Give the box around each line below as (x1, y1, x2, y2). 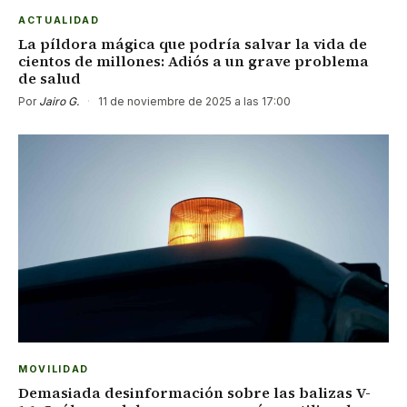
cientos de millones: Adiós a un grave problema (18, 50, 369, 71)
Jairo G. (39, 94, 79, 108)
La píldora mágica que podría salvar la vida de (18, 33, 367, 54)
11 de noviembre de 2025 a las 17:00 (95, 94, 291, 108)
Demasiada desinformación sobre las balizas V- (18, 382, 371, 403)
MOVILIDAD (18, 363, 90, 376)
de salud (18, 67, 81, 88)
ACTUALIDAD (18, 14, 100, 26)
